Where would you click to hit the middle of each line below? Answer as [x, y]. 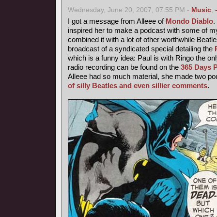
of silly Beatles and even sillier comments [138, 85]
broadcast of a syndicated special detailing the [141, 49]
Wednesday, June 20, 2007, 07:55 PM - [130, 10]
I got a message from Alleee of [117, 21]
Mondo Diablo [189, 21]
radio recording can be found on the [124, 67]
